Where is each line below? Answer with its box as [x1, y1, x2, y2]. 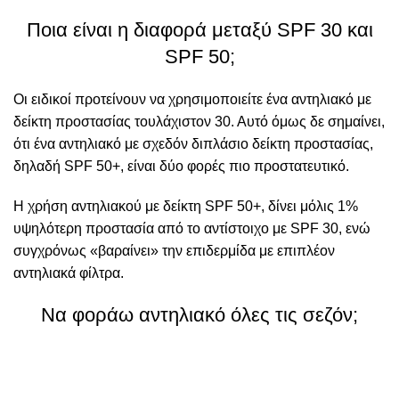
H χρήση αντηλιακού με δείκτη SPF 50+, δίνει [13, 198, 300, 214]
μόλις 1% [300, 198, 358, 214]
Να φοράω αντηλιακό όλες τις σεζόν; [41, 303, 358, 326]
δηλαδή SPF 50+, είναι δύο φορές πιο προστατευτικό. [13, 158, 349, 174]
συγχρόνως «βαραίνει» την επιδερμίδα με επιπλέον [13, 242, 335, 258]
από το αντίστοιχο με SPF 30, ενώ [154, 220, 370, 236]
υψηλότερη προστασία [13, 220, 154, 236]
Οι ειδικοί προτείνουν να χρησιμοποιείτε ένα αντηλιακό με [13, 91, 371, 107]
